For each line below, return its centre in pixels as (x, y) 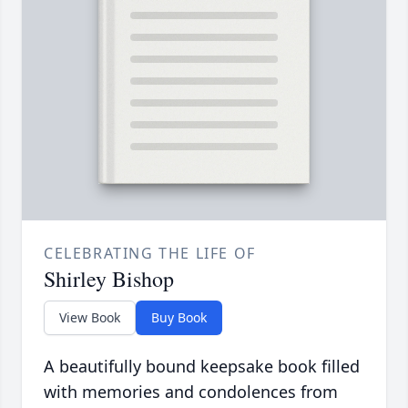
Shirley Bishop (109, 279)
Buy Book (179, 318)
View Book (90, 318)
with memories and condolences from (191, 392)
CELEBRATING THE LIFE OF (150, 254)
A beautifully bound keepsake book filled (202, 367)
